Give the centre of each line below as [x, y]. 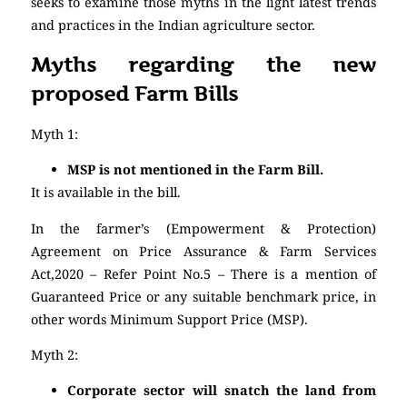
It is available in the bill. [106, 193]
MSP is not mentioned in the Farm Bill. [195, 170]
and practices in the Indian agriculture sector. [175, 25]
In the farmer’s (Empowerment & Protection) [203, 228]
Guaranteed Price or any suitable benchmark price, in [203, 296]
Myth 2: [55, 354]
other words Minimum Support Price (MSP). [169, 319]
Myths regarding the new [203, 64]
